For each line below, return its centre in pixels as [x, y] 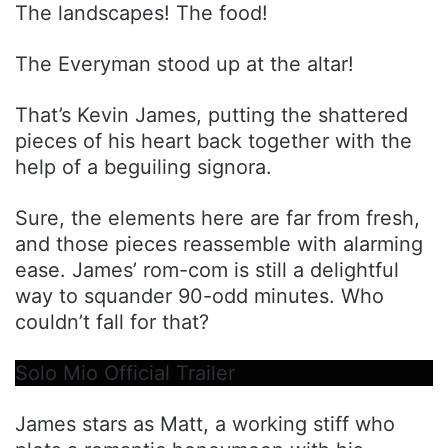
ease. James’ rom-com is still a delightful [207, 269]
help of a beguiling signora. [143, 166]
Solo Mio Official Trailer [125, 372]
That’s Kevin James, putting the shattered [211, 114]
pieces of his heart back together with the [213, 140]
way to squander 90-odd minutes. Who [199, 295]
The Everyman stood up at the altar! [184, 63]
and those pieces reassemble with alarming [219, 243]
